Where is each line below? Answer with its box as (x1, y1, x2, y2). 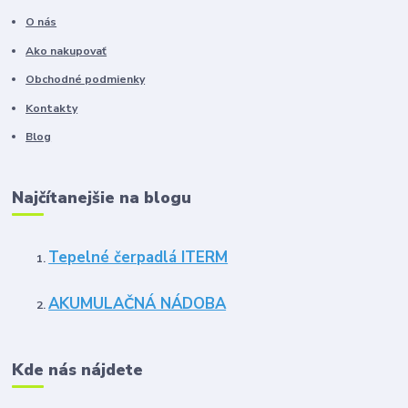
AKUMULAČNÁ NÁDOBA (48, 293, 227, 315)
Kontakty (25, 100, 78, 116)
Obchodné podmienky (25, 72, 146, 87)
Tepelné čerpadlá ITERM (48, 247, 229, 269)
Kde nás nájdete (12, 359, 144, 382)
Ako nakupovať (25, 43, 107, 58)
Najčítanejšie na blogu (12, 186, 192, 209)
